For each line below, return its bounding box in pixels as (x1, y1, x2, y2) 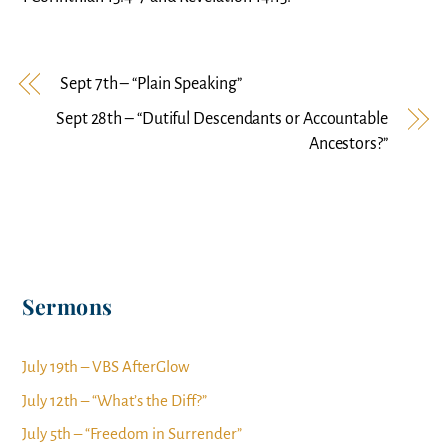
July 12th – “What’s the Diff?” (22, 391, 208, 409)
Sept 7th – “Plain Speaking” (60, 74, 242, 93)
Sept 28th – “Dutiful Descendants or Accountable (56, 109, 388, 128)
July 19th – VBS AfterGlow (22, 357, 191, 375)
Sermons (22, 292, 113, 321)
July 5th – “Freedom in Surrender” (22, 425, 243, 443)
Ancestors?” (308, 134, 388, 153)
